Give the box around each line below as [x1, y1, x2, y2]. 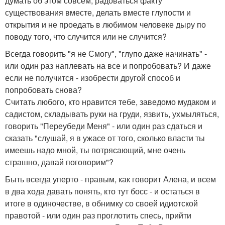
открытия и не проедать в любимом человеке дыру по [5, 19, 206, 30]
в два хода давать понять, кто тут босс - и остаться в [5, 185, 200, 197]
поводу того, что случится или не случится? [5, 31, 167, 42]
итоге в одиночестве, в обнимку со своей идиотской [5, 197, 198, 209]
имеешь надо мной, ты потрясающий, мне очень [5, 144, 185, 156]
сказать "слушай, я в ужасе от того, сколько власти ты [5, 132, 205, 144]
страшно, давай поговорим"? [5, 156, 114, 168]
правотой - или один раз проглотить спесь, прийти [5, 209, 191, 221]
